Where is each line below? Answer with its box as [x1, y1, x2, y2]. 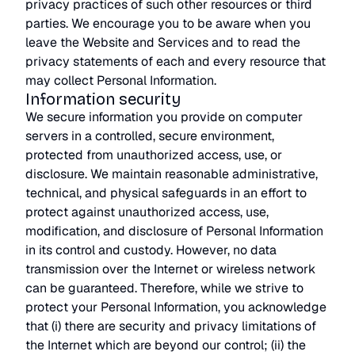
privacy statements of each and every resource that [25, 53, 326, 70]
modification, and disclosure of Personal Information [25, 223, 323, 239]
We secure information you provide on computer [25, 109, 303, 125]
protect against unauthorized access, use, [25, 204, 269, 220]
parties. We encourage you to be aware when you [25, 15, 311, 32]
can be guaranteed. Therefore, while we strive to [25, 280, 303, 296]
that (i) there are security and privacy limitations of [25, 318, 316, 334]
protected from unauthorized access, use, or [25, 147, 282, 163]
